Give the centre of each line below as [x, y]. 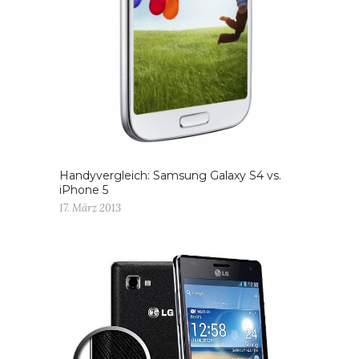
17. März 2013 [90, 208]
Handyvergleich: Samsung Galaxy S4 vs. [170, 175]
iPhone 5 [84, 190]
